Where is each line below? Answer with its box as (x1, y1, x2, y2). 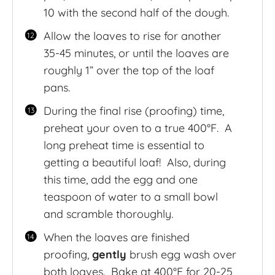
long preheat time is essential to (43, 137, 204, 152)
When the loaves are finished (43, 230, 190, 244)
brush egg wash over (126, 247, 236, 261)
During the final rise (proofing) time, (43, 103, 224, 118)
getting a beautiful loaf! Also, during (43, 155, 226, 169)
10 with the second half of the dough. (43, 5, 229, 20)
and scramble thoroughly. (43, 206, 173, 221)
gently (91, 247, 126, 261)
